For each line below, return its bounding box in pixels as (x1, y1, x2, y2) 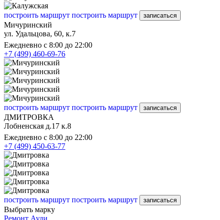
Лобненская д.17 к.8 (4, 121, 71, 130)
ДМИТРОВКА (4, 112, 54, 121)
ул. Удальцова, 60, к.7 (4, 29, 76, 38)
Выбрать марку (4, 205, 55, 214)
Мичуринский (4, 20, 52, 29)
